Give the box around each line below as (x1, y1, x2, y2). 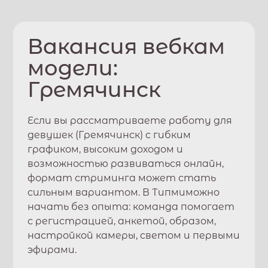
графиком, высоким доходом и (28, 144, 184, 155)
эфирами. (28, 244, 77, 255)
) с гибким (140, 129, 191, 141)
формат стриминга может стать (28, 172, 217, 184)
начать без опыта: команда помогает (28, 201, 235, 212)
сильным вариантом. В (28, 187, 153, 198)
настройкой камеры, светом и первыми (28, 230, 240, 241)
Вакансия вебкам (28, 33, 226, 59)
